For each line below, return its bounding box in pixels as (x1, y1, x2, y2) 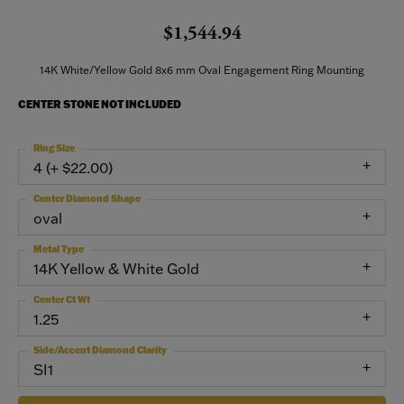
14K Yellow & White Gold (33, 260, 199, 278)
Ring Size (33, 142, 75, 154)
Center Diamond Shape (33, 193, 141, 205)
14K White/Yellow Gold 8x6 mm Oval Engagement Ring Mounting (40, 63, 364, 77)
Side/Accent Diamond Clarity (33, 344, 167, 356)
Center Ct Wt (33, 294, 90, 306)
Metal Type (33, 243, 84, 255)
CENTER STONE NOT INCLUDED (18, 97, 181, 111)
